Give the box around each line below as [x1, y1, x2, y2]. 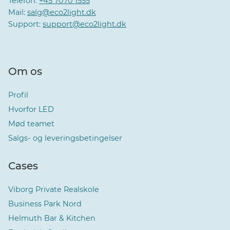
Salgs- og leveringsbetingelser [8, 133, 122, 143]
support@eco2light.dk [43, 20, 126, 29]
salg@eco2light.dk [27, 8, 96, 17]
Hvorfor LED [8, 105, 54, 114]
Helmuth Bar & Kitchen [8, 214, 95, 223]
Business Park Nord [8, 199, 82, 209]
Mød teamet [8, 119, 54, 129]
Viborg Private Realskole [8, 185, 99, 195]
